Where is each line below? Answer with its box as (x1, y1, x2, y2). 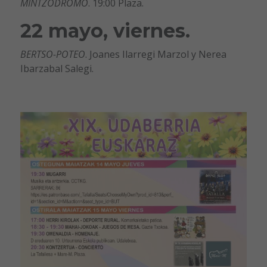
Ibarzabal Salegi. (20, 61, 94, 75)
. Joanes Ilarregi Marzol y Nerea (85, 47, 226, 61)
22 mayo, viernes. (20, 18, 190, 42)
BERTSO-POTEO (20, 47, 85, 61)
